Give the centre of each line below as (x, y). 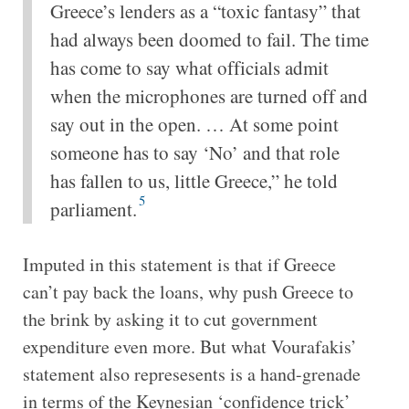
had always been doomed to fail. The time (209, 39)
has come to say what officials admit (189, 67)
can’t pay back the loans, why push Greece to (188, 291)
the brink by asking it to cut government (170, 319)
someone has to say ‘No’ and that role (194, 152)
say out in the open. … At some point (194, 124)
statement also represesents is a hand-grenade (191, 373)
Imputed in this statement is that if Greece (179, 264)
